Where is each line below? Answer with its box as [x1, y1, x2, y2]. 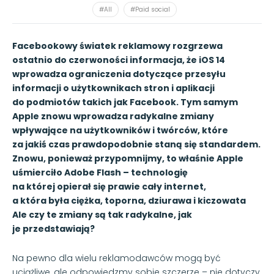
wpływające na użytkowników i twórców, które [12, 124, 228, 136]
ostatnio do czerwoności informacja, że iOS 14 [12, 53, 225, 66]
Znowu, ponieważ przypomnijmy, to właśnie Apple [12, 152, 243, 165]
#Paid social [130, 4, 170, 14]
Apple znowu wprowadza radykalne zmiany [12, 109, 214, 122]
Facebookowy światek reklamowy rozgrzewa [12, 39, 223, 52]
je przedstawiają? [12, 222, 95, 235]
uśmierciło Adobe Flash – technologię [12, 166, 188, 179]
